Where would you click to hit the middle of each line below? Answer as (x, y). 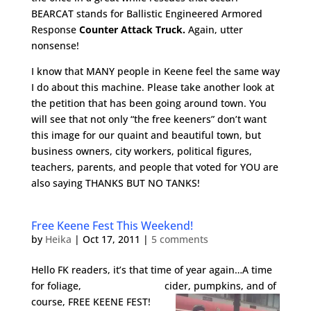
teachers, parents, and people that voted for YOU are (154, 167)
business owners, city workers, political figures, (141, 151)
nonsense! (55, 45)
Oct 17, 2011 (111, 239)
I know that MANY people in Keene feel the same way (155, 71)
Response (55, 30)
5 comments (179, 239)
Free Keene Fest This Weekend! (112, 226)
